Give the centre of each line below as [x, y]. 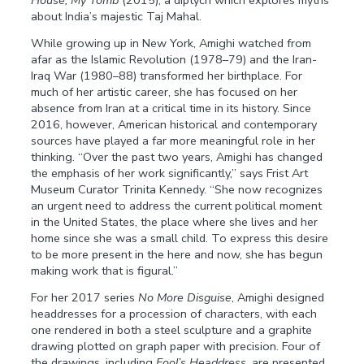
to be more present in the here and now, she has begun [177, 254]
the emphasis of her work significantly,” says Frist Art [170, 173]
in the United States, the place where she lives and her [175, 221]
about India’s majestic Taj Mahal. [117, 17]
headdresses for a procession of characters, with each [174, 313]
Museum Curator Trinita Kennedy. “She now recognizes [177, 189]
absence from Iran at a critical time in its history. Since [171, 108]
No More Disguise [185, 297]
